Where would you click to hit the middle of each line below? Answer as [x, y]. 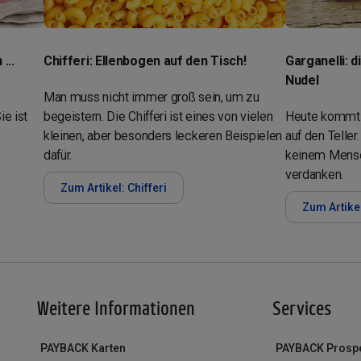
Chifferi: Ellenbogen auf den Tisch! [145, 60]
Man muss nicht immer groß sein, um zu [151, 97]
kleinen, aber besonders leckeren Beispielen [163, 135]
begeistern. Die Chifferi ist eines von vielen [158, 116]
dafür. [58, 155]
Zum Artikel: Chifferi [113, 187]
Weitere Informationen [116, 307]
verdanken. [314, 174]
